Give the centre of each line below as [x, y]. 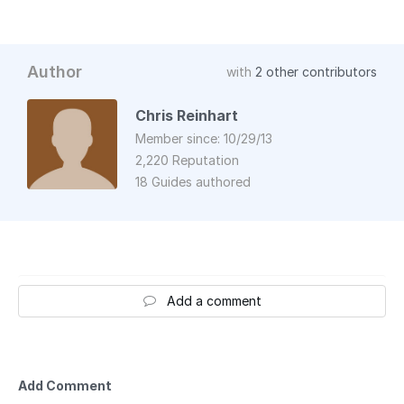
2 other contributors [316, 71]
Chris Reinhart [187, 115]
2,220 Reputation [187, 160]
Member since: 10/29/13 [204, 138]
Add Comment [65, 385]
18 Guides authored [193, 181]
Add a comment [214, 300]
